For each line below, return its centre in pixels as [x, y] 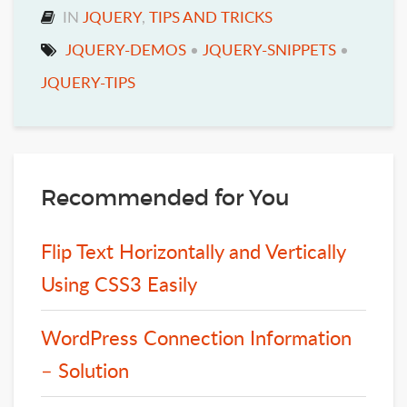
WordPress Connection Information [196, 337]
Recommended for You [165, 197]
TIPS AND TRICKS [211, 16]
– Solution [85, 369]
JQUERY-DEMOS [126, 49]
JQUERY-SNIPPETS [269, 49]
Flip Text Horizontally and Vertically [193, 250]
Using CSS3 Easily [119, 283]
